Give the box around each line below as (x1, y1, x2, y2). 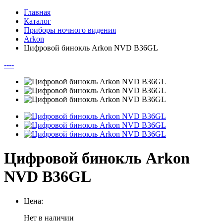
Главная (24, 8, 51, 16)
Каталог (24, 17, 51, 25)
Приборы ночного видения (24, 26, 116, 34)
